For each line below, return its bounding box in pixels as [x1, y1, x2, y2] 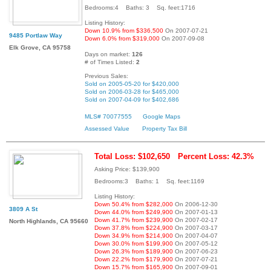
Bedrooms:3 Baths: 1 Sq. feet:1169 [94, 177, 204, 184]
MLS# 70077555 [85, 113, 132, 120]
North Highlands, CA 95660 [9, 217, 88, 224]
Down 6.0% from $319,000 [85, 35, 160, 42]
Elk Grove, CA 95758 [9, 44, 71, 51]
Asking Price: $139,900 [94, 165, 160, 172]
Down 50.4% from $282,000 [94, 200, 173, 207]
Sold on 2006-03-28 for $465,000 [85, 88, 179, 96]
